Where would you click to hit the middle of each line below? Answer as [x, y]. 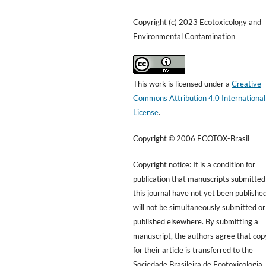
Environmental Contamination [184, 36]
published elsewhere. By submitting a [196, 221]
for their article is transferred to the [193, 250]
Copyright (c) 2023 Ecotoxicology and [197, 22]
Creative [247, 83]
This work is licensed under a [183, 83]
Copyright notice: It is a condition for [194, 164]
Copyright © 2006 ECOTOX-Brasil [191, 138]
